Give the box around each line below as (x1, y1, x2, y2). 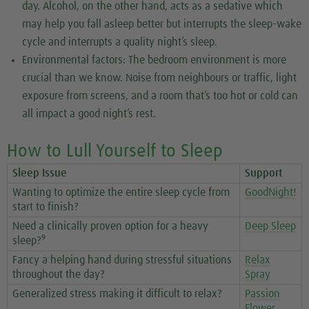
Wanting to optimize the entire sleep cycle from (12, 187, 230, 199)
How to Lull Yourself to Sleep (7, 143, 223, 161)
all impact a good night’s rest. (22, 108, 157, 119)
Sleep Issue (12, 168, 67, 179)
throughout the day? (12, 269, 105, 281)
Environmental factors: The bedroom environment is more (22, 54, 287, 66)
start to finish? (12, 201, 79, 213)
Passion (245, 288, 280, 300)
